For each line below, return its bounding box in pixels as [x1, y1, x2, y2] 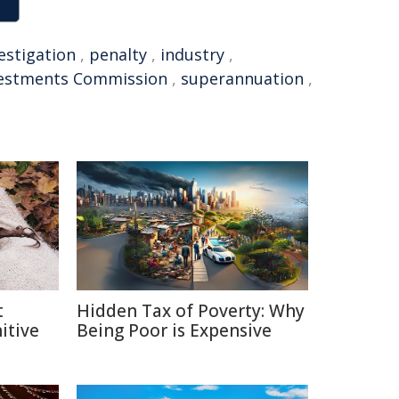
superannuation [181, 68, 304, 89]
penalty [89, 44, 147, 65]
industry [160, 44, 224, 65]
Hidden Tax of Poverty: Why [77, 299, 305, 322]
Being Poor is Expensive [77, 319, 272, 342]
